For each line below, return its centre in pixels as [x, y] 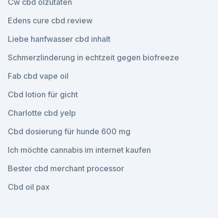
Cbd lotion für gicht [43, 94]
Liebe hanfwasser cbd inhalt [59, 39]
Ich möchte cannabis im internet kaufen [79, 150]
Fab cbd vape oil [38, 76]
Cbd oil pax [29, 187]
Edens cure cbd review [50, 20]
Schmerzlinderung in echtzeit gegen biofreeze [93, 57]
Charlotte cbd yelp [42, 113]
